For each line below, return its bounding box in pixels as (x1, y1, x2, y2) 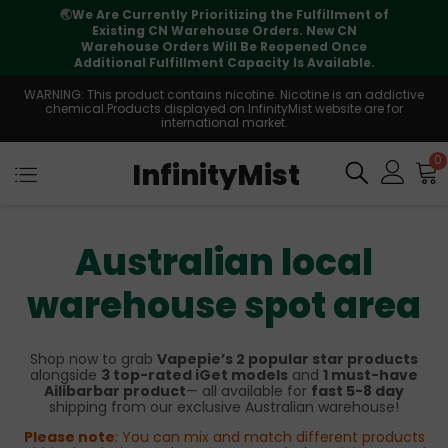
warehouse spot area (27, 280, 421, 331)
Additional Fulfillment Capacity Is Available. (73, 54, 375, 71)
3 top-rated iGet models (101, 365, 288, 385)
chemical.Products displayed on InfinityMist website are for (45, 100, 403, 117)
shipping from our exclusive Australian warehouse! (49, 397, 399, 417)
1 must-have (323, 365, 418, 385)
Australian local (75, 237, 373, 288)
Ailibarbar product (44, 381, 186, 401)
